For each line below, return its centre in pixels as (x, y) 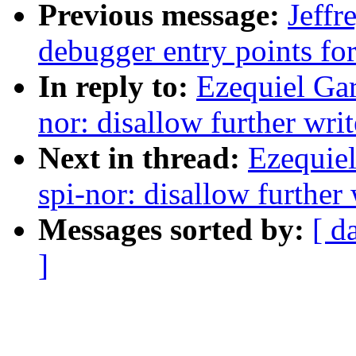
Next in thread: (143, 158)
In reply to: (117, 87)
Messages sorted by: (175, 230)
